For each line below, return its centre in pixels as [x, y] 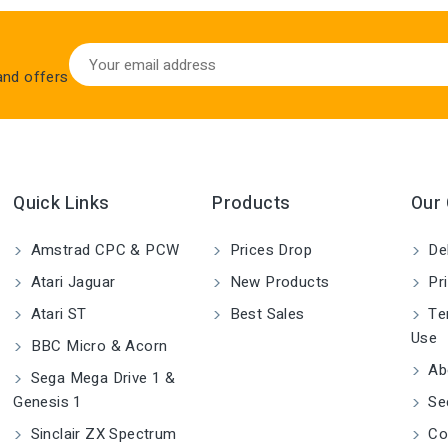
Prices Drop [268, 250]
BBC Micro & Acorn [97, 346]
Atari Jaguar [71, 282]
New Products [277, 282]
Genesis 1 [47, 402]
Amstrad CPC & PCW [103, 250]
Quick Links [61, 204]
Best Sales [265, 314]
